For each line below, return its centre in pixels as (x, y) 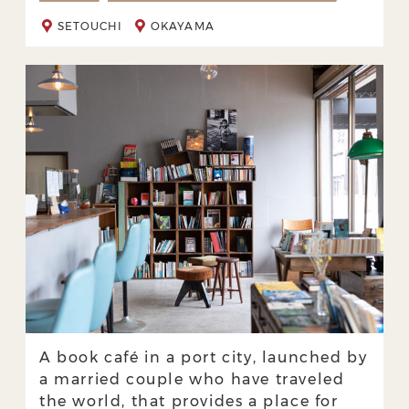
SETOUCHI (90, 26)
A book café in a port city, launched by (204, 357)
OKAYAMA (183, 26)
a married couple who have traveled (192, 379)
